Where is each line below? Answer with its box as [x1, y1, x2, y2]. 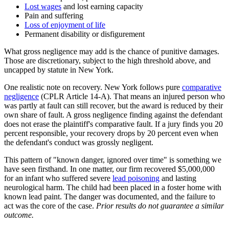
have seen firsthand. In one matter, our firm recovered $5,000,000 [4, 164, 215, 173]
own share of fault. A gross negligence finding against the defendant [4, 110, 222, 119]
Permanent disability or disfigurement [25, 29, 145, 38]
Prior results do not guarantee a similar [96, 201, 224, 210]
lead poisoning [112, 173, 159, 182]
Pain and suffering [25, 11, 83, 20]
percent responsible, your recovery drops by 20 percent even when [4, 128, 218, 138]
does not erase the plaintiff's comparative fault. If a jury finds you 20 [4, 119, 223, 128]
